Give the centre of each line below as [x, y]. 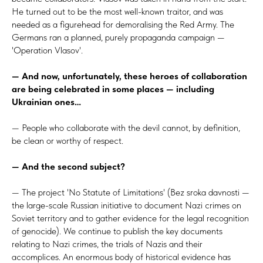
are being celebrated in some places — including [113, 89]
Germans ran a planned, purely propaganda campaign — [118, 37]
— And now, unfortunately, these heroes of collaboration [129, 76]
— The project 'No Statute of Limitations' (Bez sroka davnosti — [131, 192]
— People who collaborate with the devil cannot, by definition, [126, 127]
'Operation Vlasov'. [47, 50]
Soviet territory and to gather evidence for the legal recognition [130, 218]
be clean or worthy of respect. [68, 140]
